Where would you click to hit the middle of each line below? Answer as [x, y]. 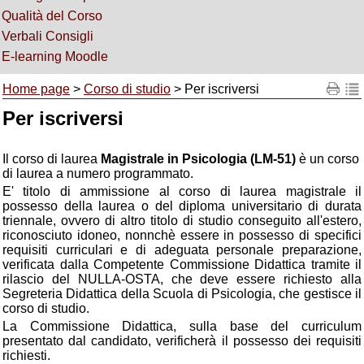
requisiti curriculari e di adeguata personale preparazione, [182, 250]
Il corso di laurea [52, 159]
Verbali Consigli [48, 36]
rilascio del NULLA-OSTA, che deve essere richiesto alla [182, 279]
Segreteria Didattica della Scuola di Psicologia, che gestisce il [182, 294]
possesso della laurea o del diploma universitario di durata [182, 206]
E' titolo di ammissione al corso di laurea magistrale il [182, 191]
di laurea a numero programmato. [98, 173]
